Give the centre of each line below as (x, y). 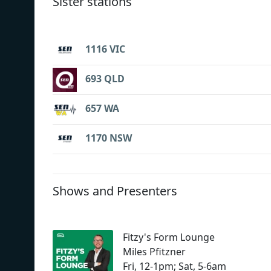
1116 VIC (105, 49)
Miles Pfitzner (154, 251)
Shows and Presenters (115, 191)
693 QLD (105, 79)
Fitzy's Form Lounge (169, 237)
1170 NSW (109, 138)
